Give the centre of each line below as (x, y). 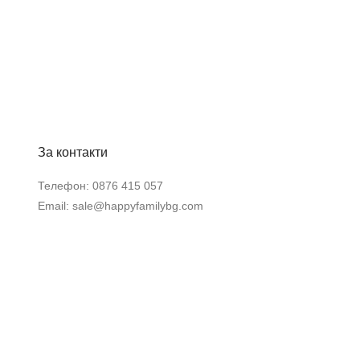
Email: (55, 205)
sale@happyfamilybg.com (137, 205)
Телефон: (65, 185)
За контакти (72, 152)
